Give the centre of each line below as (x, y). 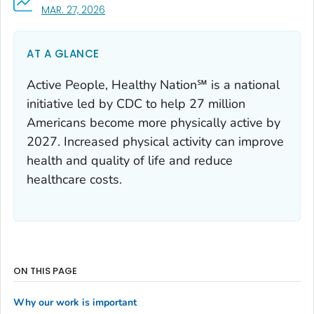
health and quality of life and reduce (130, 160)
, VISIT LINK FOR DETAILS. (158, 9)
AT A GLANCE (63, 53)
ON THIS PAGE (45, 271)
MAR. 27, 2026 (73, 9)
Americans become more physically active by (153, 122)
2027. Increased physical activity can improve (155, 141)
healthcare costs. (74, 179)
